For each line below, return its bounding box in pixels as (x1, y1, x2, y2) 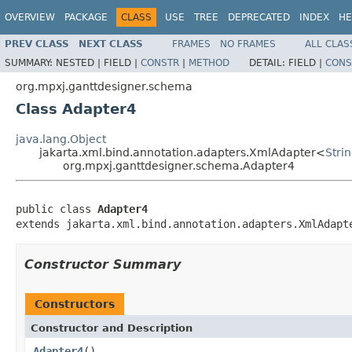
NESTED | (56, 57, 104, 68)
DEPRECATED (228, 12, 290, 23)
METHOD (189, 57, 229, 68)
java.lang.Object (16, 132, 106, 145)
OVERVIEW (5, 12, 55, 23)
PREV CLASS (5, 38, 69, 49)
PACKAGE (64, 12, 108, 23)
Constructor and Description (31, 321, 192, 334)
